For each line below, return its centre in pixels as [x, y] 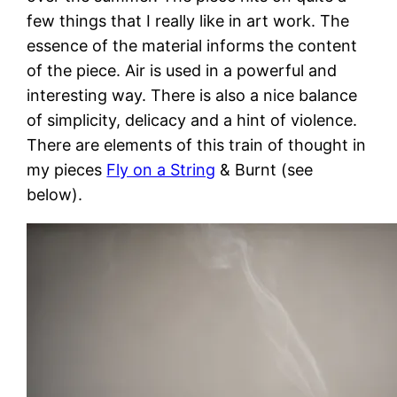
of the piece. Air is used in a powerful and [182, 71]
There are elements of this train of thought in [197, 145]
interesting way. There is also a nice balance [192, 96]
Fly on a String [161, 170]
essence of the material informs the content [192, 46]
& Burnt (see [265, 170]
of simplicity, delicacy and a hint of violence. [192, 121]
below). [55, 195]
